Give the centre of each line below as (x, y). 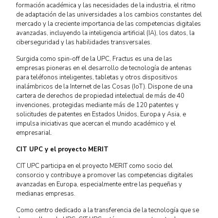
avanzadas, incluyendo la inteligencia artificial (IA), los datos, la (105, 33)
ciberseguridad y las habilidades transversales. (84, 42)
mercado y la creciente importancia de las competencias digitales (109, 24)
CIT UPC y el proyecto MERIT (62, 149)
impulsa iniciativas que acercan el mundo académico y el (96, 124)
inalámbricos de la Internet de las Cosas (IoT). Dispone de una (104, 87)
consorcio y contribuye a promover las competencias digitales (105, 175)
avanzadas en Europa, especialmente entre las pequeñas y (99, 184)
